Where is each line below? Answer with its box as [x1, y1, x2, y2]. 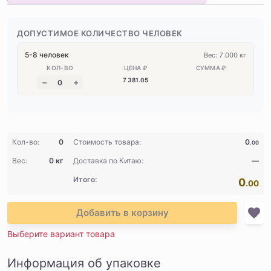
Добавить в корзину [76, 207, 169, 218]
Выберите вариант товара [7, 229, 115, 239]
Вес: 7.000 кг [203, 51, 246, 59]
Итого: [73, 175, 97, 184]
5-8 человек [25, 50, 69, 59]
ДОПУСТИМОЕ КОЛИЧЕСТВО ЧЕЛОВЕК [17, 28, 183, 38]
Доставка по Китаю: [73, 156, 143, 165]
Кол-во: [12, 137, 39, 146]
